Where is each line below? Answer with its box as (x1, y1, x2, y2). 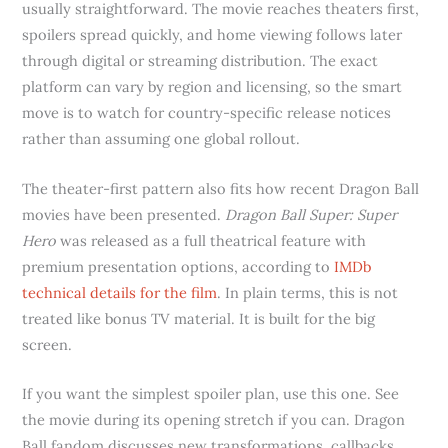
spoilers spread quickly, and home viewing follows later (22, 25, 403, 45)
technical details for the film (22, 282, 218, 302)
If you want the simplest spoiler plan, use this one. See (22, 384, 400, 404)
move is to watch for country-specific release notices (22, 103, 392, 123)
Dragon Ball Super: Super (225, 204, 398, 224)
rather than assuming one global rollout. (22, 129, 301, 149)
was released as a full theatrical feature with (56, 230, 367, 250)
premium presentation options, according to (22, 256, 335, 276)
